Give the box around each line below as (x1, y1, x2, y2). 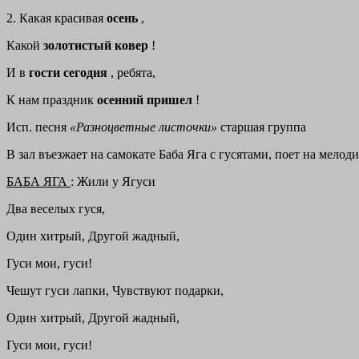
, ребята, (111, 66, 155, 80)
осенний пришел (97, 93, 196, 107)
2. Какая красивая (6, 11, 107, 26)
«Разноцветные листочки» (70, 120, 220, 135)
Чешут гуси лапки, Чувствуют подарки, (6, 284, 224, 298)
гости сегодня (29, 66, 111, 80)
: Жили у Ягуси (71, 175, 155, 189)
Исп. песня (6, 120, 70, 135)
